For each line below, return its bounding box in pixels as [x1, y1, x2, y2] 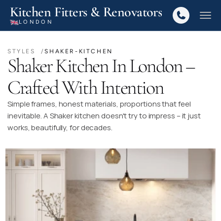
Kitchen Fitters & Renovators [10, 3, 162, 20]
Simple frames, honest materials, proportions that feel [7, 99, 191, 109]
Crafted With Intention [7, 75, 164, 99]
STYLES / [7, 48, 45, 55]
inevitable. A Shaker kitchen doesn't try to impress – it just [7, 110, 201, 121]
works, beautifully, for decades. [7, 122, 112, 133]
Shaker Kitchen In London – [7, 54, 195, 77]
